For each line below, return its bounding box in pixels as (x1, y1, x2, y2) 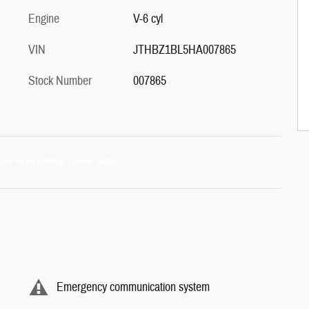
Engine (28, 10, 59, 27)
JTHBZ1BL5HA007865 (132, 41, 236, 58)
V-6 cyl (132, 10, 163, 27)
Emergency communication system (57, 279, 210, 295)
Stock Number (28, 72, 92, 89)
